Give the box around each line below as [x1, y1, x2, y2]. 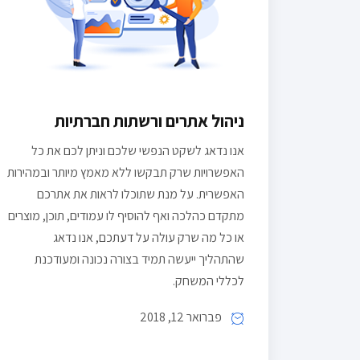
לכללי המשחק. [173, 272, 244, 290]
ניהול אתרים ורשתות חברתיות [55, 109, 244, 133]
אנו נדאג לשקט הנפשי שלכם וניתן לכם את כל [31, 142, 244, 160]
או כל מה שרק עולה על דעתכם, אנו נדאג [53, 229, 244, 247]
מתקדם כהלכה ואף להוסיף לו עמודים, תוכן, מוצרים [8, 207, 244, 225]
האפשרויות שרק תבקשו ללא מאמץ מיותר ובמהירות [7, 164, 244, 182]
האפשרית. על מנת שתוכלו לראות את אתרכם [37, 186, 244, 203]
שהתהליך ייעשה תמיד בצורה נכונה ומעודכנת [35, 251, 244, 268]
